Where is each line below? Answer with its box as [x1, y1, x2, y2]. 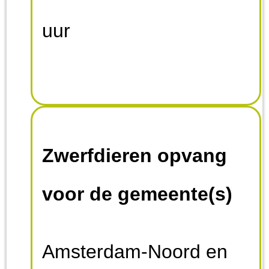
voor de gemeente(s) [42, 183, 233, 205]
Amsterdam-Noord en [42, 241, 228, 263]
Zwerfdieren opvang [42, 145, 228, 167]
